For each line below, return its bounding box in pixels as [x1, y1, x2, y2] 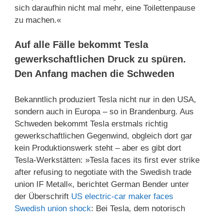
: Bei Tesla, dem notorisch [91, 203, 185, 213]
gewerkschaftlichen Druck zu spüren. [15, 53, 186, 64]
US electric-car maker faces [71, 191, 173, 201]
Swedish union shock [15, 203, 91, 213]
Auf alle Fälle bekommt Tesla [15, 39, 148, 50]
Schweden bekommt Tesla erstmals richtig [15, 119, 168, 128]
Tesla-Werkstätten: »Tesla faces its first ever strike [15, 155, 200, 165]
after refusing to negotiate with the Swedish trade [15, 167, 191, 177]
